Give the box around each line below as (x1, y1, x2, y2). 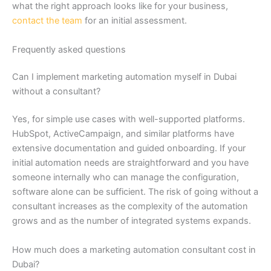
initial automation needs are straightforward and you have (12, 157, 249, 169)
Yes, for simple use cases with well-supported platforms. (12, 114, 245, 125)
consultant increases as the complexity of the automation (12, 201, 248, 212)
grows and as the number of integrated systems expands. (12, 215, 251, 227)
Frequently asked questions (12, 44, 126, 55)
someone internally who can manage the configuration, (12, 172, 239, 183)
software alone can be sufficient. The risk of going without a (12, 186, 258, 198)
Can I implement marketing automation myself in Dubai (12, 71, 237, 83)
